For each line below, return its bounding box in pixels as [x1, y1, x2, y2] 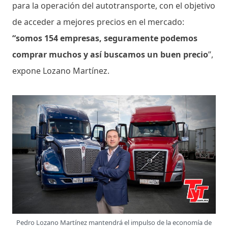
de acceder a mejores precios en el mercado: [12, 16, 184, 27]
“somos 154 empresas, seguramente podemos [12, 32, 197, 44]
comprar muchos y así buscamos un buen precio [12, 48, 208, 60]
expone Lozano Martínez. [12, 65, 111, 76]
